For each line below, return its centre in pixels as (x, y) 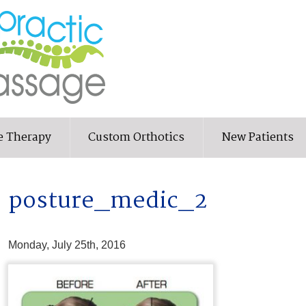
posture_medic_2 (108, 201)
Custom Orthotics (137, 137)
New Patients (258, 137)
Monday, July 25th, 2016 (67, 245)
